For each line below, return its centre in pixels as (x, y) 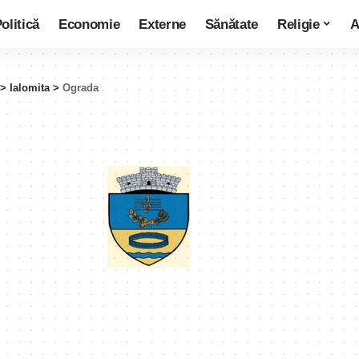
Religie (298, 24)
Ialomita (30, 88)
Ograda (81, 88)
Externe (162, 24)
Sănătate (232, 24)
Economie (89, 24)
